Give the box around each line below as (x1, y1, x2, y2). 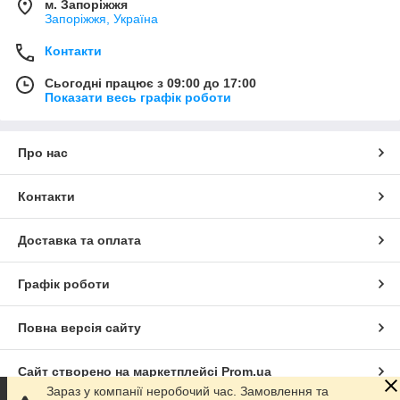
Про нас (18, 145, 68, 160)
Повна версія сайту (18, 320, 141, 335)
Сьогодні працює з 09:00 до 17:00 (45, 75, 256, 90)
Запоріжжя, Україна (45, 11, 158, 26)
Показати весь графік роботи (45, 89, 231, 104)
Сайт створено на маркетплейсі (18, 363, 221, 379)
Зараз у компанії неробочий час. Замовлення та (46, 384, 329, 398)
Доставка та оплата (18, 232, 141, 247)
